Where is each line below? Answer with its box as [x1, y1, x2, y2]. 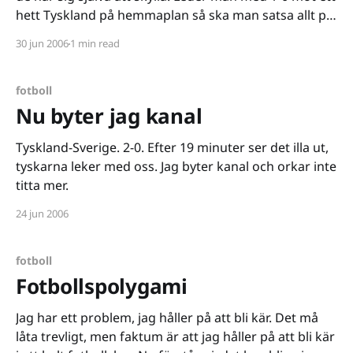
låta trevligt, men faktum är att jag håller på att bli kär [16, 328, 335, 345]
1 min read [70, 36, 120, 50]
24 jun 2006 [16, 206, 69, 221]
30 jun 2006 [16, 36, 69, 50]
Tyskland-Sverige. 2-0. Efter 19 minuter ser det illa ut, [16, 139, 147, 156]
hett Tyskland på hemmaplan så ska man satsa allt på [16, 6, 333, 24]
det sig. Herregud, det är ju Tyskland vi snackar [16, 44, 295, 61]
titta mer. [16, 176, 69, 194]
